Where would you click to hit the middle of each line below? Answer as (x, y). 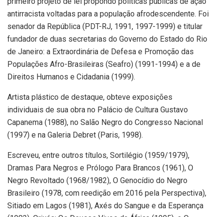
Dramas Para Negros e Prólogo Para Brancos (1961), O (100, 168)
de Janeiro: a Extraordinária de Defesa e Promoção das (101, 51)
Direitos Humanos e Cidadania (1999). (71, 77)
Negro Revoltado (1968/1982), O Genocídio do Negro (97, 180)
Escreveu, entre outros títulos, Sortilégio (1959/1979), (98, 155)
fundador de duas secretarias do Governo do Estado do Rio (107, 39)
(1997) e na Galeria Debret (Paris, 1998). (75, 135)
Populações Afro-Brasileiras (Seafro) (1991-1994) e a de (104, 64)
